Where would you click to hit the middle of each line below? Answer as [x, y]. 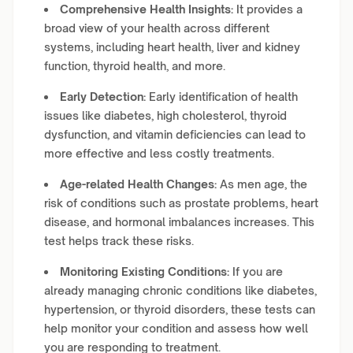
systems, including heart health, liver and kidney [172, 47]
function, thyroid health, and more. [135, 66]
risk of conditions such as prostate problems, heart [181, 203]
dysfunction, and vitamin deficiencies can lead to [175, 134]
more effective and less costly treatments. [159, 153]
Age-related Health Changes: [138, 184]
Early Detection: [103, 97]
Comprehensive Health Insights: [147, 9]
